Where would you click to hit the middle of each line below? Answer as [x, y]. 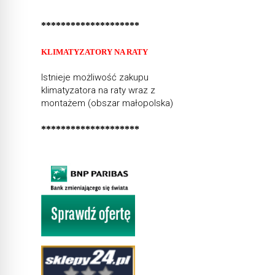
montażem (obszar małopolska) [107, 103]
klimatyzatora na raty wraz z [99, 90]
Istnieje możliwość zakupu [95, 77]
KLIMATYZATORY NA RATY [95, 52]
